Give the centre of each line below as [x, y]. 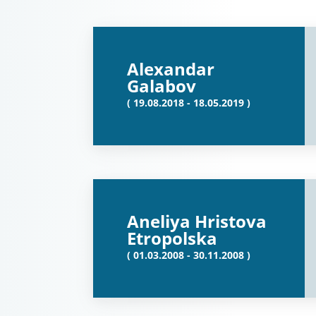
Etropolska [172, 238]
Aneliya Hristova [197, 221]
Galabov [162, 86]
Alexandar [171, 69]
